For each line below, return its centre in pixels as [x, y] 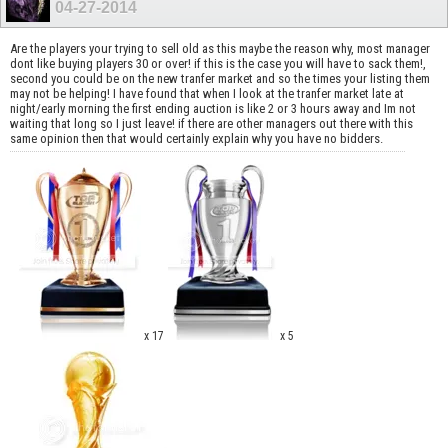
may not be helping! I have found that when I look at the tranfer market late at [207, 93]
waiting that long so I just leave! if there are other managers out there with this [211, 123]
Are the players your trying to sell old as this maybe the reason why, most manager [220, 48]
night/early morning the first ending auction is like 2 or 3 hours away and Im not [213, 108]
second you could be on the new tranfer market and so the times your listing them [220, 78]
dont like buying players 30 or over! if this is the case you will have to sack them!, [218, 63]
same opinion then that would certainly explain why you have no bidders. [196, 138]
